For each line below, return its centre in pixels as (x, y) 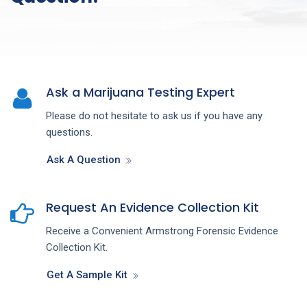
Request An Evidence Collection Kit (152, 207)
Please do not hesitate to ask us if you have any (154, 115)
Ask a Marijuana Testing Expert (140, 92)
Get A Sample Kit (87, 274)
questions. (69, 132)
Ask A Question (84, 159)
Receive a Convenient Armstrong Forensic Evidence (162, 231)
